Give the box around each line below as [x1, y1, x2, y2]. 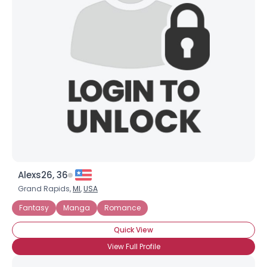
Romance [104, 203, 141, 213]
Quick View [114, 225, 153, 235]
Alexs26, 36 [18, 169, 68, 181]
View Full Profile [107, 241, 160, 252]
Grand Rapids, [18, 184, 73, 194]
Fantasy [19, 203, 49, 213]
